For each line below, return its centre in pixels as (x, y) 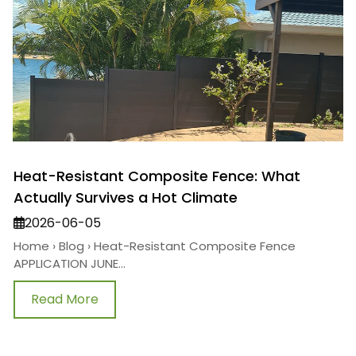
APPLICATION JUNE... (70, 264)
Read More (65, 300)
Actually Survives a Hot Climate (126, 198)
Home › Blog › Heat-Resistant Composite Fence (155, 246)
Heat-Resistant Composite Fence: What (157, 176)
